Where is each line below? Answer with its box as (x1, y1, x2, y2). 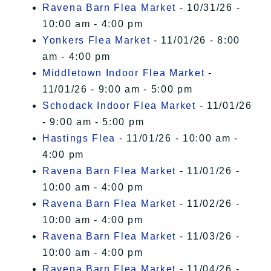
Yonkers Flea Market (42, 35, 151, 46)
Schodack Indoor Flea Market (42, 100, 196, 111)
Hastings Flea (42, 133, 116, 144)
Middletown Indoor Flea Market (42, 68, 205, 79)
